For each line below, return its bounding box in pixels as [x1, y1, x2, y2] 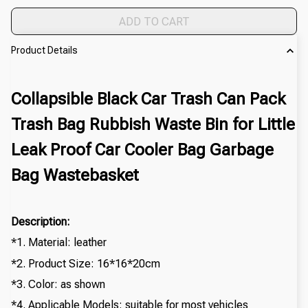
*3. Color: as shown [11, 278, 105, 291]
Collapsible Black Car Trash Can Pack [11, 89, 285, 109]
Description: [11, 214, 70, 228]
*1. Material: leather [11, 236, 107, 250]
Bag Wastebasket [11, 166, 139, 186]
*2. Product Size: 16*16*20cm [11, 256, 160, 270]
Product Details [11, 45, 78, 56]
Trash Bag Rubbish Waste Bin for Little [11, 115, 295, 135]
